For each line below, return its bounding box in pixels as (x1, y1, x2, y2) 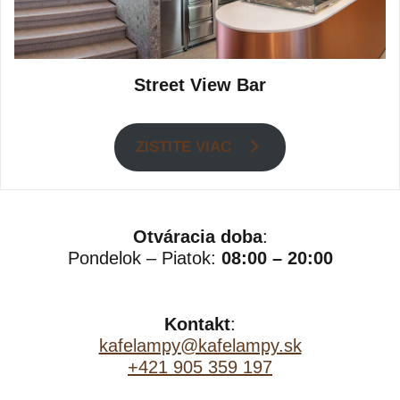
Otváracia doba (132, 226, 262, 246)
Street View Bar (134, 75, 266, 96)
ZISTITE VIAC (136, 138, 237, 156)
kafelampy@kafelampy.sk (98, 335, 302, 355)
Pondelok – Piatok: (67, 247, 221, 268)
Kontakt (164, 313, 230, 334)
